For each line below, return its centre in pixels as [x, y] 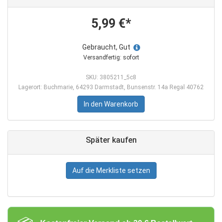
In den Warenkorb [111, 104]
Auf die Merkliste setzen [111, 170]
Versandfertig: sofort [111, 57]
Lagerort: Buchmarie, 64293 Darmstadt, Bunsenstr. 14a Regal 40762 [111, 87]
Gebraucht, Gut [107, 47]
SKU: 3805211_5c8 [111, 77]
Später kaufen [111, 140]
